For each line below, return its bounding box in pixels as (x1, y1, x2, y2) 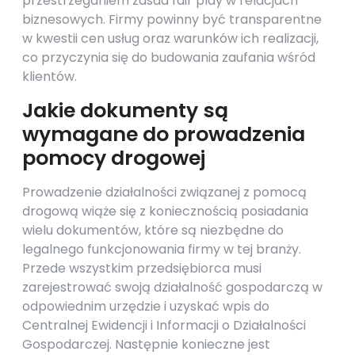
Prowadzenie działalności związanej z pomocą (22, 183, 307, 201)
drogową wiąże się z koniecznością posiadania (22, 202, 308, 220)
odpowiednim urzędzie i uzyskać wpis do (22, 297, 269, 315)
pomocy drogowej (22, 144, 205, 172)
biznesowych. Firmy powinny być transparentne (22, 10, 322, 29)
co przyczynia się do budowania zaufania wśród (22, 48, 315, 67)
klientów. (22, 67, 77, 86)
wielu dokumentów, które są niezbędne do (22, 221, 284, 239)
